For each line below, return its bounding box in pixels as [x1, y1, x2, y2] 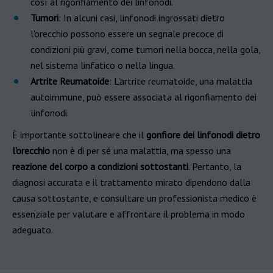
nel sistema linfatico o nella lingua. [30, 59, 175, 71]
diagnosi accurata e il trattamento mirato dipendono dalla [12, 176, 250, 188]
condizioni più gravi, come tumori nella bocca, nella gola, [30, 43, 260, 55]
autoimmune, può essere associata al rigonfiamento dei [30, 91, 257, 103]
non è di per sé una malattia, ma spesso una [50, 144, 231, 157]
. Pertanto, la [188, 160, 241, 172]
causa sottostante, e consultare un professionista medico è [12, 192, 257, 204]
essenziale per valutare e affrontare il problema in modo [12, 208, 245, 220]
